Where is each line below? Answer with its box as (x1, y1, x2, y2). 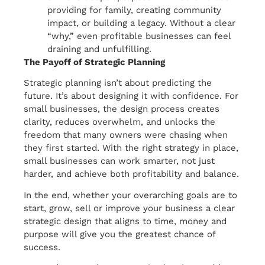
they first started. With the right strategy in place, (24, 143, 238, 154)
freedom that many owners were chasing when (24, 130, 228, 141)
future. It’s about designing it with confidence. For (24, 91, 238, 102)
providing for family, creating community (47, 4, 221, 15)
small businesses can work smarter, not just (24, 156, 215, 167)
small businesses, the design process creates (24, 104, 219, 115)
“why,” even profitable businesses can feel (47, 30, 231, 41)
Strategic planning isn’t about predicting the (24, 77, 212, 89)
